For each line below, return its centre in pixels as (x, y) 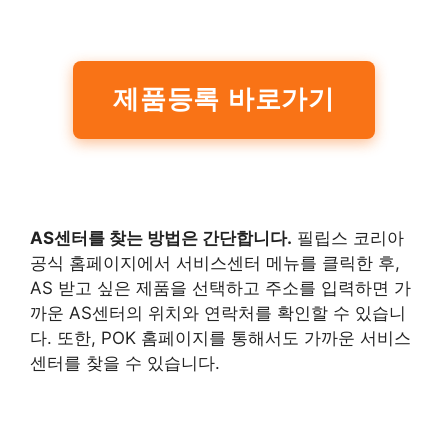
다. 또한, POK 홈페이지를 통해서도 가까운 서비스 (220, 338)
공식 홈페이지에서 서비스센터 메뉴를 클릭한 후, (215, 263)
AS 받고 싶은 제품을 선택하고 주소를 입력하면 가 (220, 288)
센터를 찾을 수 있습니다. (125, 363)
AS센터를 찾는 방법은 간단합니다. (161, 238)
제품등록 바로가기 (224, 100)
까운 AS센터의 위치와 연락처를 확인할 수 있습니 (218, 313)
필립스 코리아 (348, 238)
